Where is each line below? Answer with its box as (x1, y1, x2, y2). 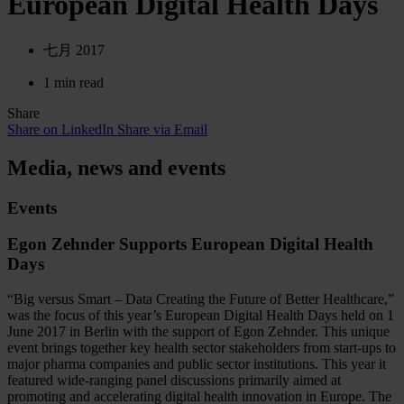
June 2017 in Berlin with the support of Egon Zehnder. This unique (7, 324, 390, 340)
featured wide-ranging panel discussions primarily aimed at (7, 372, 341, 389)
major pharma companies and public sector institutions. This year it (7, 356, 386, 372)
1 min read (43, 74, 104, 90)
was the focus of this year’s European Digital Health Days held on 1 (7, 308, 394, 324)
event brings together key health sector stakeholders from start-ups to (7, 340, 396, 356)
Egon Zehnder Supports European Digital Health (7, 234, 373, 254)
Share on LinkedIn (7, 121, 114, 137)
